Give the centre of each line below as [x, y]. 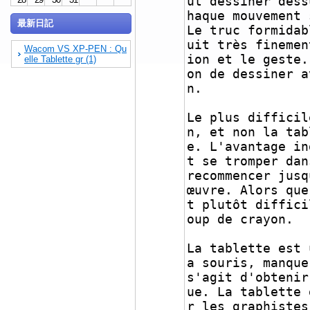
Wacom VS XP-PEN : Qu [75, 49]
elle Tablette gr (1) [60, 59]
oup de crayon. [240, 219]
